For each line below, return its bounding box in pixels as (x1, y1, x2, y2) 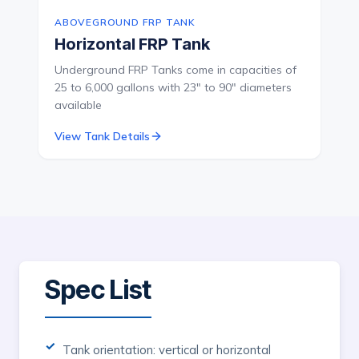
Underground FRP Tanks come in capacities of (54, 63, 296, 78)
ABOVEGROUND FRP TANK (54, 16, 196, 29)
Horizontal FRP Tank (54, 34, 210, 54)
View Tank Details (54, 129, 150, 144)
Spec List (45, 274, 152, 306)
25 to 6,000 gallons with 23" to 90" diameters (54, 80, 292, 95)
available (54, 98, 102, 113)
